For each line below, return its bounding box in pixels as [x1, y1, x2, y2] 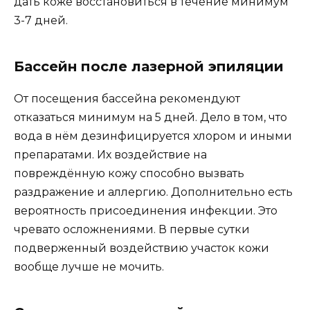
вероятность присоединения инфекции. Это [14, 203, 277, 217]
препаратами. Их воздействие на [14, 147, 207, 161]
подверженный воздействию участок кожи [14, 241, 269, 255]
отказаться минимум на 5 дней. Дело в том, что [14, 110, 287, 124]
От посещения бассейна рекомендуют [14, 91, 240, 105]
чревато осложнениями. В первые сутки [14, 222, 250, 236]
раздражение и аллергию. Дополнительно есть [14, 185, 293, 199]
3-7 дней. [14, 13, 68, 27]
